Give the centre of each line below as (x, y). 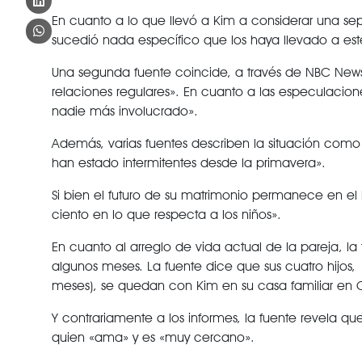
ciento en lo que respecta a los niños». (166, 215)
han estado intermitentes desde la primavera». (188, 163)
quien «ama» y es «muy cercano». (153, 337)
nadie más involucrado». (124, 111)
